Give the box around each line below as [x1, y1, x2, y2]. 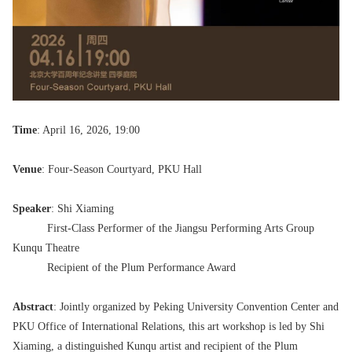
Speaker [13, 202, 51, 214]
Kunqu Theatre [13, 241, 79, 254]
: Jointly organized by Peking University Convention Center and [53, 300, 339, 313]
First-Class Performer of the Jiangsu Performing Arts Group [13, 222, 314, 234]
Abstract [13, 300, 53, 313]
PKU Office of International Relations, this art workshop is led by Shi [13, 320, 324, 332]
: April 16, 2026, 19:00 [37, 123, 140, 136]
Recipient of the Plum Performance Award [13, 261, 236, 273]
